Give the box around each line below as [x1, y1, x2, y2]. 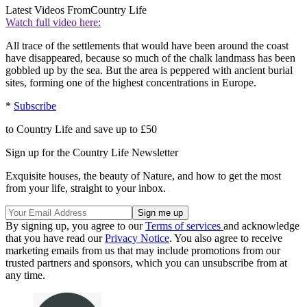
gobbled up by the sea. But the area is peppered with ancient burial [5, 64, 293, 77]
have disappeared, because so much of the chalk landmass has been [5, 52, 295, 64]
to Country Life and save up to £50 [5, 123, 157, 136]
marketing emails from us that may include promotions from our [5, 245, 280, 257]
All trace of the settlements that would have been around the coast [5, 40, 288, 52]
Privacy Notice [105, 232, 169, 245]
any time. [5, 269, 45, 282]
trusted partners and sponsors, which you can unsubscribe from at [5, 257, 287, 269]
